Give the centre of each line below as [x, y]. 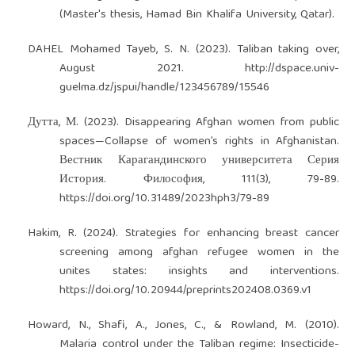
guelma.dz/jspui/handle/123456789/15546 [165, 88]
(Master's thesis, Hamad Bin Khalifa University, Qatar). [197, 15]
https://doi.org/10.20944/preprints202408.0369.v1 [186, 290]
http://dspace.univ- [292, 69]
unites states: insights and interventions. [200, 271]
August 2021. [153, 69]
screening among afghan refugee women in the [200, 252]
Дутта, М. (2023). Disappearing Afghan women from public [183, 122]
